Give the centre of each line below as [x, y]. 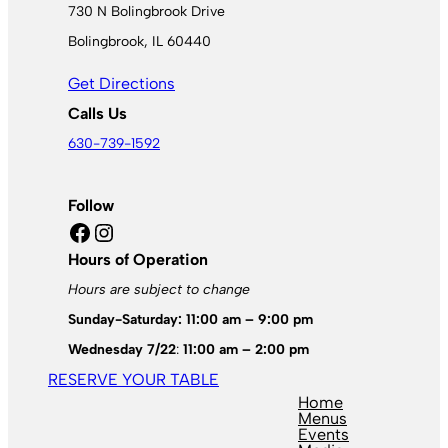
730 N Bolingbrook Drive [146, 11]
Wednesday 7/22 [122, 349]
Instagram [102, 231]
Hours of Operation [138, 259]
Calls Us [97, 113]
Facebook [73, 231]
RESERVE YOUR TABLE [133, 379]
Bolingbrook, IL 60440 [139, 41]
